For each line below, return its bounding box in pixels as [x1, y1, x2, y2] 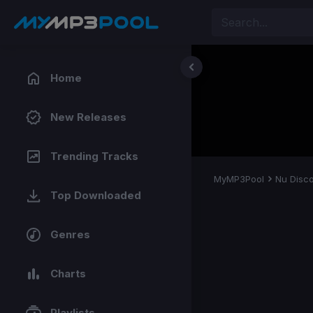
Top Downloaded [50, 189, 141, 202]
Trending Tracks [50, 150, 138, 163]
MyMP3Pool [214, 173, 264, 184]
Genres [50, 228, 90, 241]
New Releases [50, 110, 126, 124]
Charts [50, 267, 86, 280]
